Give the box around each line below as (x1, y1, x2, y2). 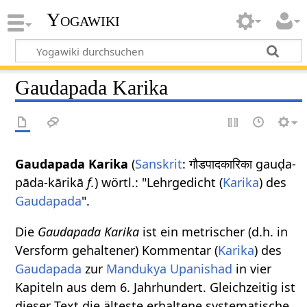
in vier (232, 260, 272, 277)
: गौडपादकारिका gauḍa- (182, 155, 297, 172)
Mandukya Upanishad (106, 260, 233, 277)
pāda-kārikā (15, 173, 88, 191)
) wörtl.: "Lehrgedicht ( (95, 173, 223, 191)
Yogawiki (46, 9, 120, 31)
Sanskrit (135, 155, 183, 172)
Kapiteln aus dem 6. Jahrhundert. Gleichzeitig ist (15, 278, 296, 295)
